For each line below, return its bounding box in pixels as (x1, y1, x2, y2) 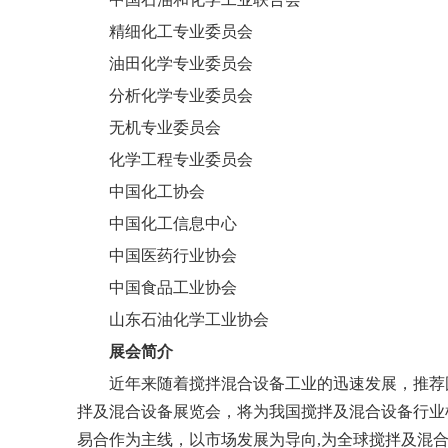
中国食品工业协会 (109, 279, 237, 296)
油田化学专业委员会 (109, 55, 253, 72)
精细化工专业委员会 (109, 23, 253, 40)
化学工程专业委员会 (109, 151, 253, 168)
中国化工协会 (109, 183, 205, 200)
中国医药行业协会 (109, 247, 237, 264)
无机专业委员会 (109, 119, 221, 136)
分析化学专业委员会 (109, 87, 253, 104)
